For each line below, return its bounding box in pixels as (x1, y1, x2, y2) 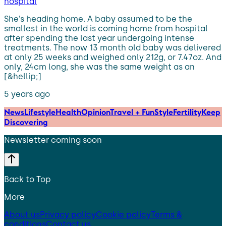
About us (4, 209, 40, 219)
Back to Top (4, 174, 51, 184)
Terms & (151, 209, 182, 219)
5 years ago (4, 89, 50, 99)
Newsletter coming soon (4, 135, 102, 145)
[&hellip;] (4, 71, 41, 81)
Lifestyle (24, 106, 55, 117)
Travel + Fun (110, 106, 154, 117)
